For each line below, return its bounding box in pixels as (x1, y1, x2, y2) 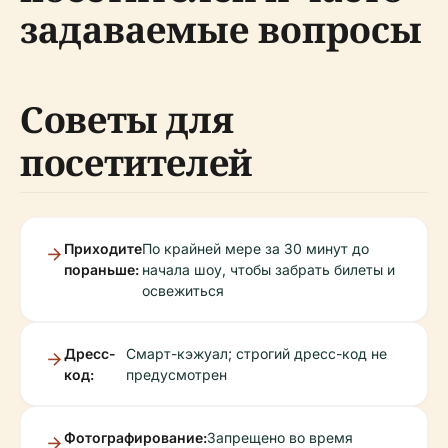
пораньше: (64, 261, 139, 279)
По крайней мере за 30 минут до (142, 240, 369, 258)
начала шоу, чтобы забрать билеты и (142, 261, 395, 279)
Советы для (20, 95, 234, 145)
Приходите (64, 240, 142, 258)
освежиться (142, 282, 224, 300)
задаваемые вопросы (20, 5, 422, 55)
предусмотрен (126, 366, 228, 384)
